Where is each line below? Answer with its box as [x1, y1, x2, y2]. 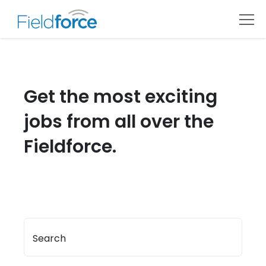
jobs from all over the [24, 109, 214, 134]
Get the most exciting [24, 84, 217, 109]
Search [32, 232, 66, 245]
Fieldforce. [24, 134, 116, 159]
